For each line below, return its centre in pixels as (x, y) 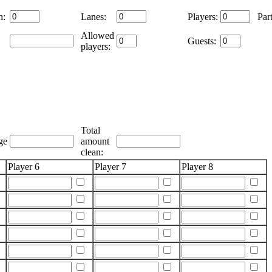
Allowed (97, 36)
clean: (92, 152)
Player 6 (24, 167)
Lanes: (93, 17)
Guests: (202, 41)
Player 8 (197, 167)
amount (95, 141)
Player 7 (110, 167)
